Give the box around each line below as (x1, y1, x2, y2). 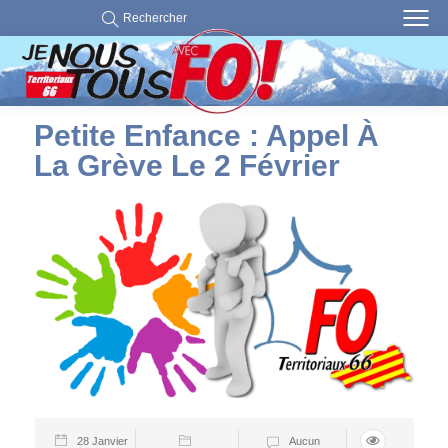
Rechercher (122, 11, 187, 25)
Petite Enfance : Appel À (34, 119, 380, 152)
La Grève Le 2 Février (34, 149, 341, 182)
